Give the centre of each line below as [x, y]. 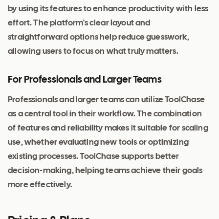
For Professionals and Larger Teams [85, 80]
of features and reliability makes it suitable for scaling [108, 129]
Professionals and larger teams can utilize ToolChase [106, 100]
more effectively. [40, 185]
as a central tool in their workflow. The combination [105, 114]
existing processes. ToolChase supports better [94, 157]
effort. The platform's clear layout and [79, 23]
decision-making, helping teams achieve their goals [105, 171]
